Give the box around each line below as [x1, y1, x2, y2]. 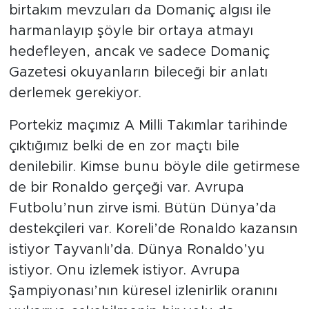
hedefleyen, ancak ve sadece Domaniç [8, 45, 270, 59]
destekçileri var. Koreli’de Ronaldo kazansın [8, 222, 298, 237]
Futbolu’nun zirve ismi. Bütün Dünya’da [8, 201, 277, 216]
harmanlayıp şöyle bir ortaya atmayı [8, 24, 253, 39]
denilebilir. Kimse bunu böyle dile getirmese [8, 160, 300, 175]
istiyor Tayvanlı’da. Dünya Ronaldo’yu [8, 243, 265, 257]
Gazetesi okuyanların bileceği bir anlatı [8, 66, 268, 80]
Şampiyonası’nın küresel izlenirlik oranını [8, 284, 277, 299]
